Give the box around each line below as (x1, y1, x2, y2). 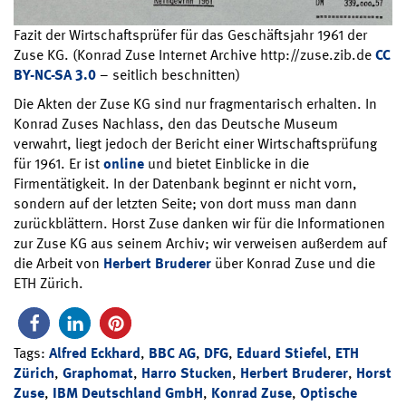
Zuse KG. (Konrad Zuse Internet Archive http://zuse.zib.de (14, 44, 375, 64)
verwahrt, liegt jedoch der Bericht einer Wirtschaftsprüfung (14, 133, 377, 153)
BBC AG (149, 343, 196, 362)
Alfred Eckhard (49, 343, 140, 362)
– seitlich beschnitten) (96, 64, 240, 84)
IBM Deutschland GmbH (53, 382, 203, 402)
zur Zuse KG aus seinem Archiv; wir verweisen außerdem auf (14, 233, 387, 253)
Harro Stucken (141, 362, 232, 382)
